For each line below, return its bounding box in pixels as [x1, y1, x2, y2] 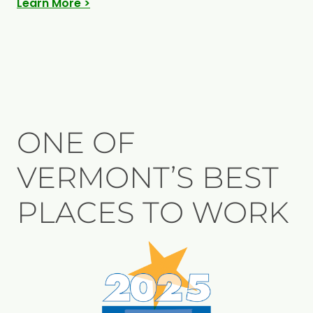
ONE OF [17, 124, 136, 161]
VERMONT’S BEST [17, 159, 279, 196]
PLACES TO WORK [17, 194, 289, 231]
